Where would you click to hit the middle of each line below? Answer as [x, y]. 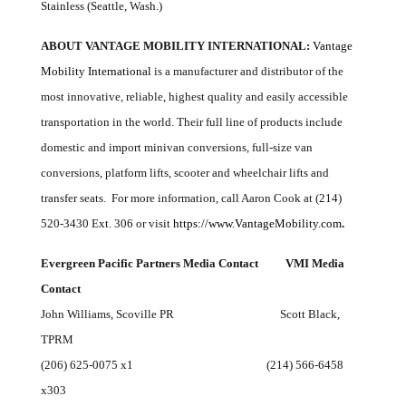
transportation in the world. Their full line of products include [191, 122]
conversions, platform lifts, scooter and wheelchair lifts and [184, 173]
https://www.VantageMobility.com [257, 223]
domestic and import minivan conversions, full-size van [176, 147]
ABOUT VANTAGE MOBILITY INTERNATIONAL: [176, 46]
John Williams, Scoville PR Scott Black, [190, 314]
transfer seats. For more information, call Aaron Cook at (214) [191, 198]
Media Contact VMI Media [263, 263]
